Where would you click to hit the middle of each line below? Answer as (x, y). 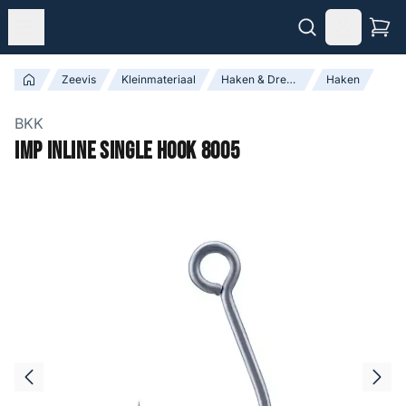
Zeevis (79, 79)
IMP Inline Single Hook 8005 (127, 152)
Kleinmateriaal (159, 79)
